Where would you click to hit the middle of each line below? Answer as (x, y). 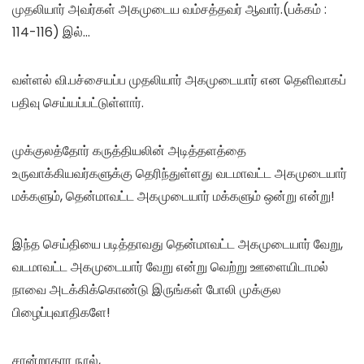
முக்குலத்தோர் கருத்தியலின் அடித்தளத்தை (129, 150)
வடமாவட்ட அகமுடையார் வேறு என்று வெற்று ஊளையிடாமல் (170, 266)
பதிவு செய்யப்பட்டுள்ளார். (78, 102)
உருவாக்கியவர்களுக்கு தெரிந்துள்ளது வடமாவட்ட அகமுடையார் (180, 173)
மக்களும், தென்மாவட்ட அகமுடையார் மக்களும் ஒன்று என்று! (173, 196)
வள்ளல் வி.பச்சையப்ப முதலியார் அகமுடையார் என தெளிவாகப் (179, 80)
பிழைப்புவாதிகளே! (61, 312)
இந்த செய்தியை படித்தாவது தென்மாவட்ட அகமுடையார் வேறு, (178, 244)
